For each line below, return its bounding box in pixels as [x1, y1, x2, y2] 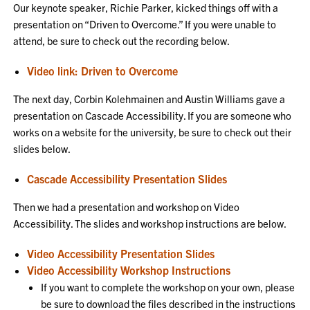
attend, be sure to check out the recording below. [13, 34, 230, 47]
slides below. [13, 142, 71, 155]
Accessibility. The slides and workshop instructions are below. [13, 217, 287, 230]
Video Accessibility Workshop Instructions [27, 263, 231, 277]
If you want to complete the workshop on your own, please [41, 280, 295, 293]
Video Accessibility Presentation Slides [27, 246, 215, 260]
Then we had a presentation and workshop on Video [13, 200, 240, 213]
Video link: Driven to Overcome [27, 64, 179, 77]
